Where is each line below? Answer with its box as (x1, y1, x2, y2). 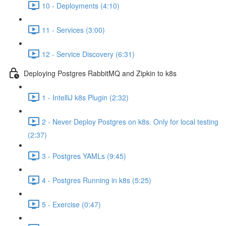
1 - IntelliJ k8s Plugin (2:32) (42, 92, 129, 102)
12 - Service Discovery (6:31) (42, 48, 135, 59)
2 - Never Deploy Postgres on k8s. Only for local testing (42, 116, 218, 127)
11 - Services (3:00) (42, 24, 105, 35)
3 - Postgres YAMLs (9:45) (42, 150, 126, 161)
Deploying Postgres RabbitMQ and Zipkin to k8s (24, 68, 177, 78)
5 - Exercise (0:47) (42, 199, 101, 209)
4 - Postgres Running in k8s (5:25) (42, 175, 151, 185)
